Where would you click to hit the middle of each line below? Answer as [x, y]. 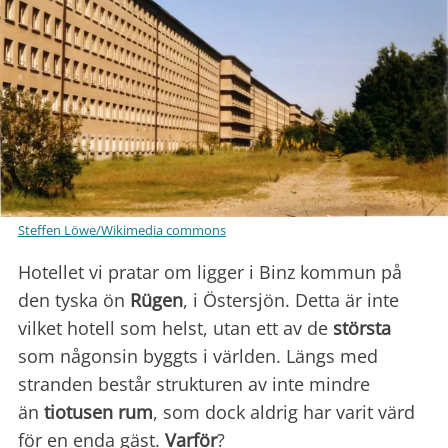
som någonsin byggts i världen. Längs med [198, 355]
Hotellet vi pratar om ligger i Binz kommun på [210, 271]
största [362, 327]
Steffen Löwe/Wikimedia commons [122, 229]
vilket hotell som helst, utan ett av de [175, 327]
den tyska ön [74, 299]
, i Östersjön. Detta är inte [291, 299]
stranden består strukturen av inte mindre [194, 383]
